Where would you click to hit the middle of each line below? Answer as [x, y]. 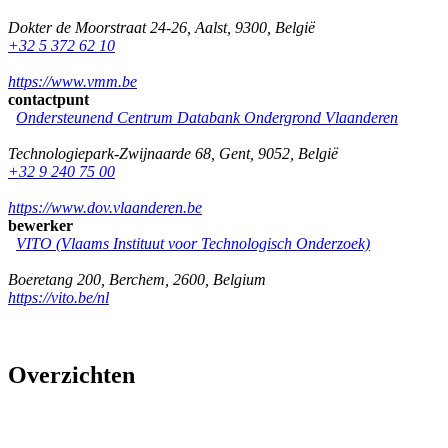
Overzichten [71, 375]
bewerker [40, 225]
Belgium [239, 279]
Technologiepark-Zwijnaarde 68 [109, 153]
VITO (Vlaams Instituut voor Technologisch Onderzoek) [193, 243]
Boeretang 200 [54, 279]
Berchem [137, 279]
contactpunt [48, 99]
